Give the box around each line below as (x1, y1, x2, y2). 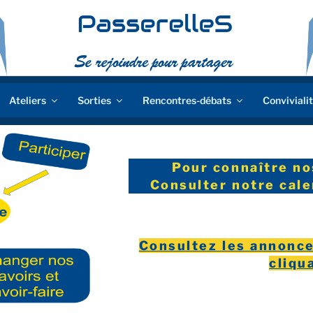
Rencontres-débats (143, 94, 231, 107)
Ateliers (9, 94, 46, 107)
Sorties (78, 94, 111, 107)
